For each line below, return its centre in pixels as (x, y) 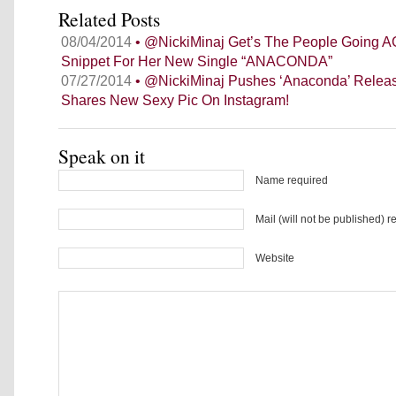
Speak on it (102, 156)
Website (275, 258)
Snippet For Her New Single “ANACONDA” (197, 61)
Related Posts (109, 19)
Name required (292, 180)
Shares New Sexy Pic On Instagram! (175, 100)
